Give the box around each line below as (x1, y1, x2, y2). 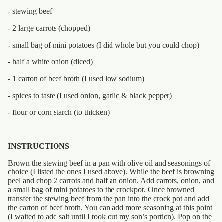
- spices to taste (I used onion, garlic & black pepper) (8, 91, 172, 100)
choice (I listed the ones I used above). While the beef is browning (8, 167, 214, 176)
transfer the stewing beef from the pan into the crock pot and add (8, 194, 209, 203)
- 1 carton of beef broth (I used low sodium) (8, 74, 144, 83)
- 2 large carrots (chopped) (8, 24, 90, 33)
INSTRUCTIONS (8, 142, 69, 151)
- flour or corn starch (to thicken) (8, 108, 110, 117)
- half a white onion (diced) (8, 57, 93, 66)
